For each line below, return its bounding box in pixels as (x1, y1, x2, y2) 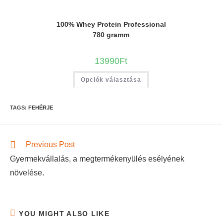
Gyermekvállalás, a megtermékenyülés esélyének (10, 155, 184, 164)
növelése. (10, 168, 44, 177)
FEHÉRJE (28, 105, 53, 111)
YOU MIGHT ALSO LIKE (19, 210, 110, 218)
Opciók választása (81, 76, 141, 84)
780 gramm (93, 31, 129, 39)
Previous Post (26, 140, 75, 149)
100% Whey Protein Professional (56, 20, 166, 29)
